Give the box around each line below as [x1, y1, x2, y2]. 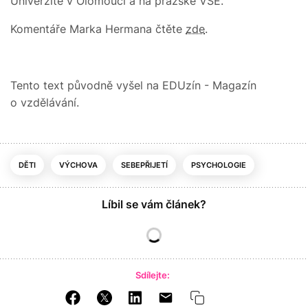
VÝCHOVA [59, 159, 98, 170]
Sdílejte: [135, 269, 170, 280]
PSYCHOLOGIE [191, 159, 246, 170]
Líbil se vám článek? [102, 197, 206, 211]
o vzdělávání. [10, 95, 79, 109]
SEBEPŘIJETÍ [121, 159, 168, 170]
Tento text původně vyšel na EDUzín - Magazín [10, 78, 256, 92]
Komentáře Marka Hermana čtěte [10, 21, 186, 36]
